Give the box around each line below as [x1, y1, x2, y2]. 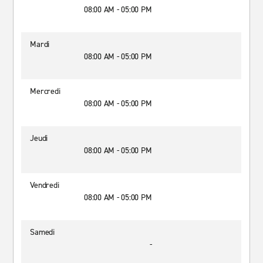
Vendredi [30, 180, 59, 191]
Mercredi [30, 86, 60, 97]
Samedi [30, 227, 55, 238]
